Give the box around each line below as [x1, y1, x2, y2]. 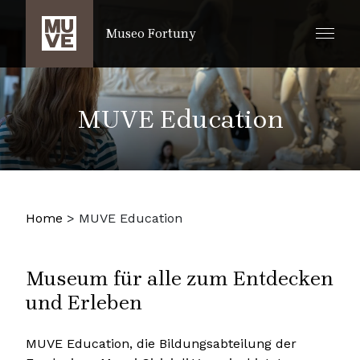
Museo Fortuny [106, 26, 196, 41]
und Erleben [26, 290, 142, 314]
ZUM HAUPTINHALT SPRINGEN [12, 14, 213, 29]
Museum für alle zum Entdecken [26, 266, 333, 290]
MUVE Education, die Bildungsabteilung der [26, 335, 297, 351]
